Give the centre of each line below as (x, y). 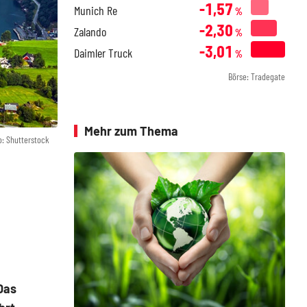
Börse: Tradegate (257, 76)
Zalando (90, 32)
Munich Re (96, 10)
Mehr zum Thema (131, 131)
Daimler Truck (103, 53)
